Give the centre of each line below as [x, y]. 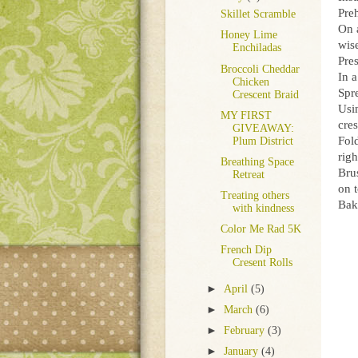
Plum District [263, 141]
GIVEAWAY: [263, 128]
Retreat [248, 174]
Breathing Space [257, 161]
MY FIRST [246, 115]
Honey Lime [249, 35]
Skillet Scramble [258, 14]
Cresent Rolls [262, 263]
